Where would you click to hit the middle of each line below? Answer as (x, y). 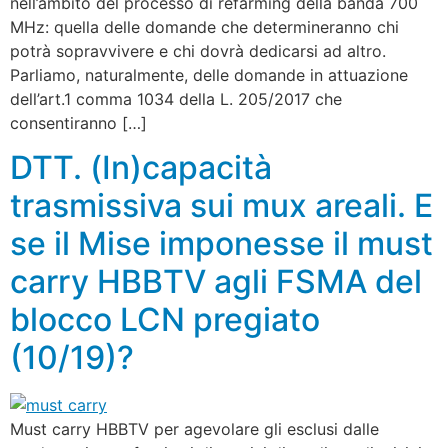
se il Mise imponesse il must (221, 243)
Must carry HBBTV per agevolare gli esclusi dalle (194, 428)
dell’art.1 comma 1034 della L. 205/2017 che (176, 98)
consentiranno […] (78, 122)
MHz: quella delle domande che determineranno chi (204, 26)
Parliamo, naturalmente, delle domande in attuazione (209, 74)
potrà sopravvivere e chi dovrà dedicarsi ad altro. (198, 50)
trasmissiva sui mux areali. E (221, 205)
